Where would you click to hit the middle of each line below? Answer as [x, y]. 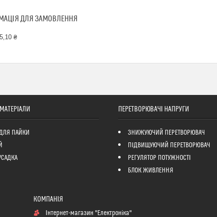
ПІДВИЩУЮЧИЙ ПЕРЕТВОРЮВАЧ [169, 146]
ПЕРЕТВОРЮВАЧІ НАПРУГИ [153, 109]
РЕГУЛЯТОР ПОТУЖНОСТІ [159, 158]
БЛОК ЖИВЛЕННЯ [150, 171]
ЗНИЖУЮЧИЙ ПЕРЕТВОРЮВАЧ [166, 133]
